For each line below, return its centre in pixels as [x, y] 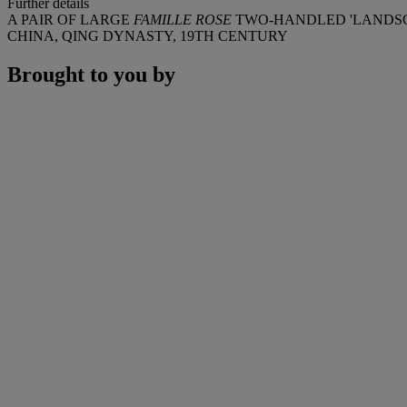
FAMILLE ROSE [183, 19]
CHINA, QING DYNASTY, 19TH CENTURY [148, 35]
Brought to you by [91, 74]
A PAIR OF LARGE [70, 19]
